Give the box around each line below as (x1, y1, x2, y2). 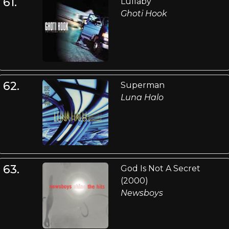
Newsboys (120, 188, 163, 198)
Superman (120, 80, 165, 90)
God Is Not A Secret (120, 163, 200, 173)
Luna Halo (120, 92, 164, 102)
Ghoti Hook (120, 9, 167, 19)
